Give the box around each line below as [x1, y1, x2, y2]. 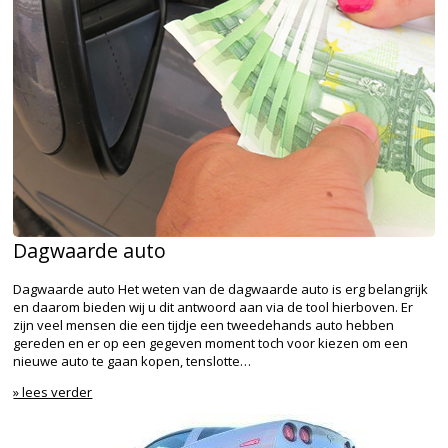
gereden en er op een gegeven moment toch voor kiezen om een [13, 333, 409, 352]
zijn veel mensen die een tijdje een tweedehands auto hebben [13, 315, 395, 334]
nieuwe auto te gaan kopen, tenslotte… [13, 351, 252, 370]
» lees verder [13, 382, 93, 401]
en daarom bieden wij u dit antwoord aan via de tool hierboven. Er [13, 297, 414, 316]
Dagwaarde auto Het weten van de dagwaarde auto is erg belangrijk [13, 279, 429, 298]
